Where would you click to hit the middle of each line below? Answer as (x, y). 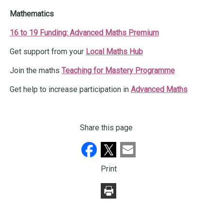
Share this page (106, 128)
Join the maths (35, 71)
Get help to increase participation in (70, 90)
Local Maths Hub (114, 52)
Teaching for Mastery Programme (118, 71)
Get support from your (48, 52)
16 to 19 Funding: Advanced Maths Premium (84, 33)
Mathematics (32, 14)
